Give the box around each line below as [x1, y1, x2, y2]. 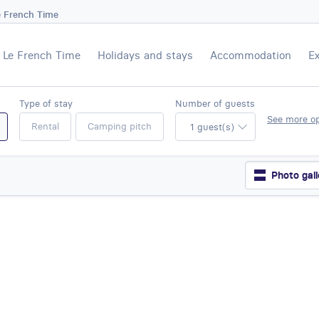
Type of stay [19, 98, 73, 109]
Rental [31, 120, 59, 132]
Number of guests [175, 98, 255, 109]
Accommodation [210, 48, 291, 62]
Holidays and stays [98, 48, 193, 62]
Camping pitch [88, 120, 152, 132]
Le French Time [3, 48, 80, 62]
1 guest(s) [190, 121, 234, 132]
